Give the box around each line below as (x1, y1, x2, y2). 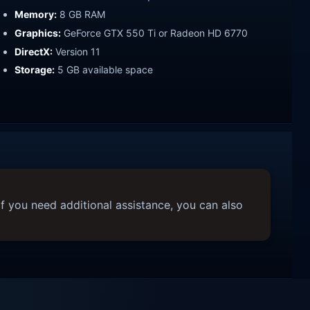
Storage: (15, 64, 55, 76)
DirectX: (15, 45, 53, 57)
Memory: (15, 8, 57, 20)
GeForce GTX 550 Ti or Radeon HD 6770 (61, 26, 248, 39)
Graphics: (15, 26, 61, 39)
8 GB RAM (57, 8, 105, 20)
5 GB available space (55, 64, 153, 76)
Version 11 (53, 45, 100, 57)
